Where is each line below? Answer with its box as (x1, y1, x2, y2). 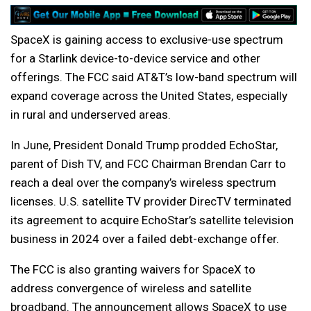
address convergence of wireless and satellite (10, 281, 251, 296)
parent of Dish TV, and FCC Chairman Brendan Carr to (10, 157, 286, 171)
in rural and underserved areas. (10, 108, 171, 122)
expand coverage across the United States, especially (10, 89, 287, 103)
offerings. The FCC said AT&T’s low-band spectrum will (10, 70, 297, 85)
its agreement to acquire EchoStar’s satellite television (10, 213, 294, 228)
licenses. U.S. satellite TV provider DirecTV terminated (10, 194, 292, 209)
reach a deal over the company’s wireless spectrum (10, 176, 276, 190)
